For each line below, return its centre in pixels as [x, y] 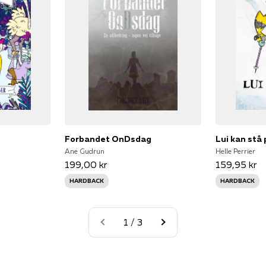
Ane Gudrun [84, 151]
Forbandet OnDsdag [108, 139]
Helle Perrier [236, 151]
